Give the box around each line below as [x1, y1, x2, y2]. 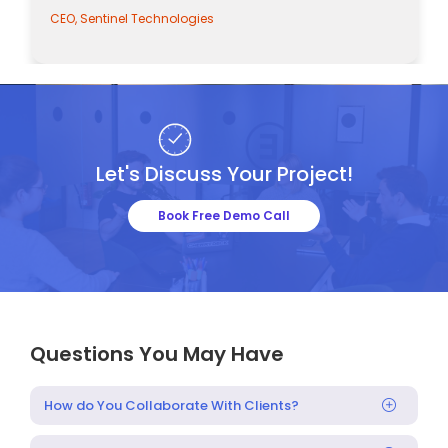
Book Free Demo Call [158, 206, 290, 224]
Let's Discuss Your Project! [95, 159, 353, 188]
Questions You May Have [30, 339, 284, 368]
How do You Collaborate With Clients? [44, 395, 299, 415]
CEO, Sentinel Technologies [74, 9, 239, 27]
